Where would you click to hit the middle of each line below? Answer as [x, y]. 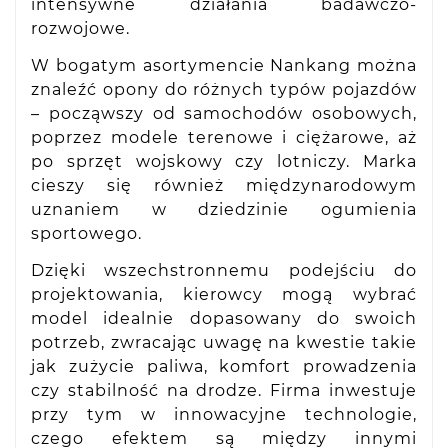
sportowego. [86, 233]
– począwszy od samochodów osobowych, [224, 113]
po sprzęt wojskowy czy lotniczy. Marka [224, 161]
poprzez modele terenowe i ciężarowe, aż [224, 137]
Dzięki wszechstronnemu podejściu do [224, 270]
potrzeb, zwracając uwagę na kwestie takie [224, 342]
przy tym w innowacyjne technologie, [224, 414]
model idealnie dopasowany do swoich [224, 318]
